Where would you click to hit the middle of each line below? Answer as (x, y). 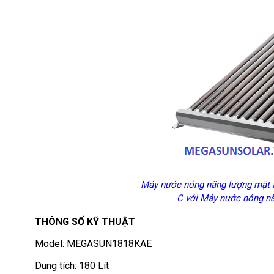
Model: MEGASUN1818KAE (93, 244)
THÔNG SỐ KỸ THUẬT (85, 222)
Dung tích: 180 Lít (72, 266)
